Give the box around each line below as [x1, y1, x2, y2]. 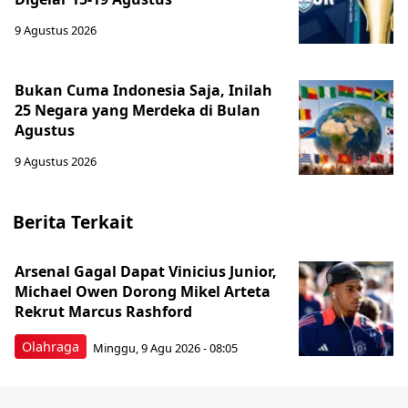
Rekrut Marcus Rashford [15, 301, 192, 321]
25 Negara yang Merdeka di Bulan [15, 100, 260, 120]
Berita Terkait [13, 209, 133, 234]
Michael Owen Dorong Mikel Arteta [15, 281, 270, 301]
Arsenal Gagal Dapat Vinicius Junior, [15, 261, 277, 281]
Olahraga [22, 338, 79, 355]
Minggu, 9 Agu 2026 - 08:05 [93, 339, 238, 356]
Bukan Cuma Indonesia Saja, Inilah [15, 80, 272, 100]
